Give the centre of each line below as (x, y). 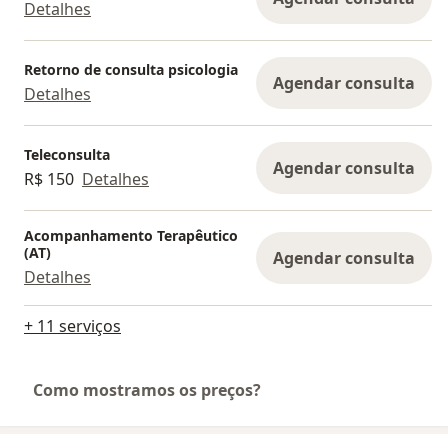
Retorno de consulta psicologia (131, 69)
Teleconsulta (67, 154)
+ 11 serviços (72, 326)
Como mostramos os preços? (147, 390)
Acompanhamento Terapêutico (131, 236)
